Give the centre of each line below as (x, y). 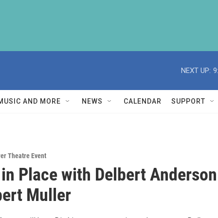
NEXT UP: (196, 70)
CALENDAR (143, 101)
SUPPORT (188, 101)
